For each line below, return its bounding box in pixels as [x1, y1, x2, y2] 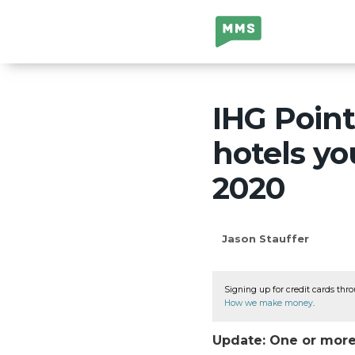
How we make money [224, 297, 313, 308]
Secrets [216, 41, 263, 56]
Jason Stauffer [222, 231, 309, 245]
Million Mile [216, 19, 286, 34]
